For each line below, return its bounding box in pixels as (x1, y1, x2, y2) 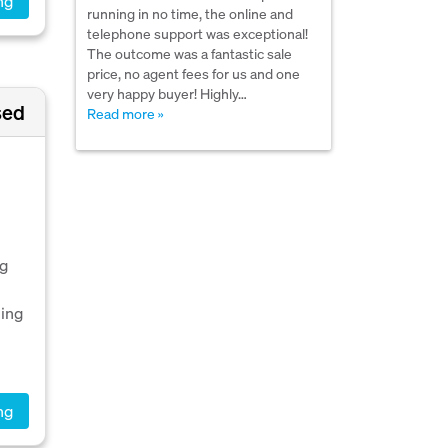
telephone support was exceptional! (87, 24, 308, 43)
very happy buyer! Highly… (87, 84, 247, 103)
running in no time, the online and (87, 4, 293, 23)
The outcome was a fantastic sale (87, 44, 292, 63)
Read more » (87, 104, 163, 123)
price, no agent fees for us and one (87, 64, 300, 83)
